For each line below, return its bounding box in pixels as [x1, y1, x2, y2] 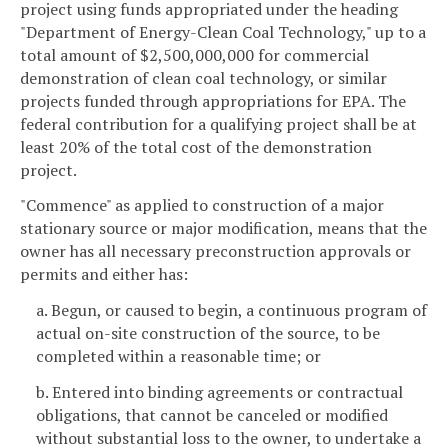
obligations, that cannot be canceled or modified [36, 403, 388, 426]
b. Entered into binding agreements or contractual [36, 380, 403, 403]
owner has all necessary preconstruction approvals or [20, 240, 411, 263]
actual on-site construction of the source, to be [36, 322, 380, 345]
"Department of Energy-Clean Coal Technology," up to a [20, 20, 426, 43]
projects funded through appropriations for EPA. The [20, 89, 406, 112]
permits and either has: [20, 263, 188, 286]
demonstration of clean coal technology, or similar [20, 66, 387, 89]
